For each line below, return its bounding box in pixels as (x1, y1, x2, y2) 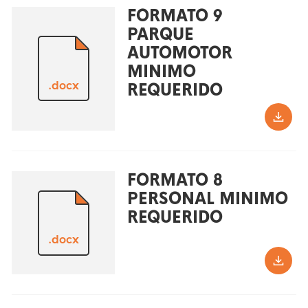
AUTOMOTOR (126, 42, 232, 63)
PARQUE (126, 23, 194, 45)
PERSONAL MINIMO (126, 188, 288, 210)
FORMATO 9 (126, 5, 222, 26)
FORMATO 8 (126, 170, 223, 191)
